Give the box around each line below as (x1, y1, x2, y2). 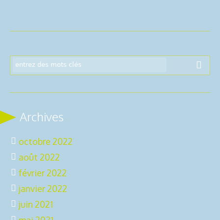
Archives (20, 109, 64, 124)
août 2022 (19, 151, 60, 163)
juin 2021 (19, 198, 53, 210)
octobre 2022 (19, 136, 73, 147)
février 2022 (19, 167, 67, 178)
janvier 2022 (19, 183, 67, 194)
